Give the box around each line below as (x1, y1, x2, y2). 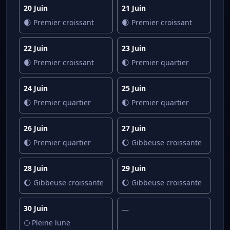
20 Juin (24, 3, 48, 13)
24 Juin (24, 83, 48, 93)
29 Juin (122, 163, 146, 173)
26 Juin (24, 123, 48, 133)
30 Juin (24, 203, 48, 213)
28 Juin (24, 163, 48, 173)
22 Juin (24, 43, 48, 53)
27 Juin (122, 123, 146, 133)
